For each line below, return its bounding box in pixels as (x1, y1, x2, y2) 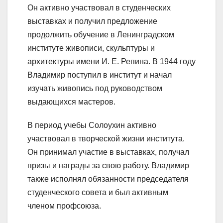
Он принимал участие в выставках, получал (27, 147, 189, 156)
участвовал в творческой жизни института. (27, 134, 185, 143)
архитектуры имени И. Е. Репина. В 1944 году (27, 57, 196, 66)
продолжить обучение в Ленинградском (27, 30, 174, 39)
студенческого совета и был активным (27, 188, 168, 197)
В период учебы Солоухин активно (27, 120, 156, 129)
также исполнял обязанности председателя (27, 174, 189, 183)
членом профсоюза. (27, 201, 101, 210)
